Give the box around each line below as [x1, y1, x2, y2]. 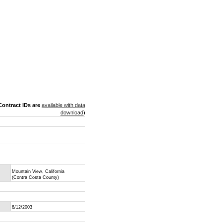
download [60, 110, 83, 115]
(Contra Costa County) [12, 175, 59, 180]
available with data [42, 102, 85, 108]
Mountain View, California [12, 169, 64, 174]
